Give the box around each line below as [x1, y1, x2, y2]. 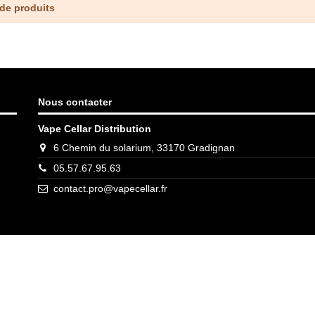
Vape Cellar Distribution [37, 122, 151, 134]
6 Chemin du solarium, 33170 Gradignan [53, 141, 235, 153]
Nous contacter [37, 96, 112, 108]
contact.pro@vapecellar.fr [53, 183, 167, 195]
